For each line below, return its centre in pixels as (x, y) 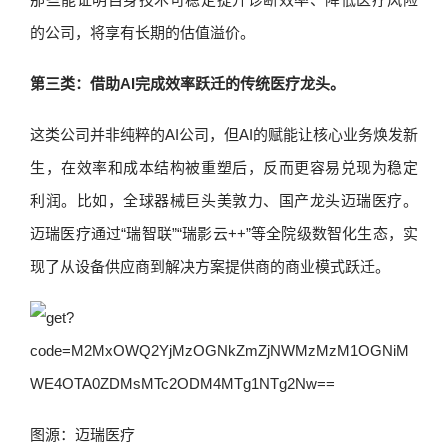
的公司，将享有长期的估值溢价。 (142, 32)
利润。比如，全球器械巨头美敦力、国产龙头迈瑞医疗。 (224, 200)
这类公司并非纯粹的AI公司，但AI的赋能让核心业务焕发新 (224, 134)
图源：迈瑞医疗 (82, 434)
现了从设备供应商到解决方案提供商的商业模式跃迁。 (210, 266)
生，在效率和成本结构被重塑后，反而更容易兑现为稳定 (224, 167)
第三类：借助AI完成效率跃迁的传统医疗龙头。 (187, 83)
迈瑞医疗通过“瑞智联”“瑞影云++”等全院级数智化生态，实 (224, 233)
